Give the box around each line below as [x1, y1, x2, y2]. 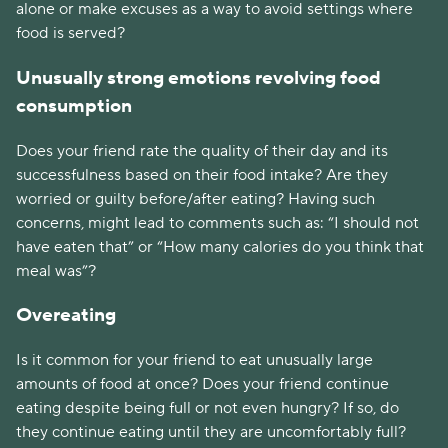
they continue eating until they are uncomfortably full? [16, 422, 410, 443]
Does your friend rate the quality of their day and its [16, 140, 388, 161]
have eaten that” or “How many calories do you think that [16, 236, 424, 257]
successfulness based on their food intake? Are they [16, 164, 388, 185]
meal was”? [16, 260, 96, 281]
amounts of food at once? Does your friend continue [16, 374, 389, 395]
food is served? [16, 23, 125, 44]
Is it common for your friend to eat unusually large [16, 350, 373, 371]
